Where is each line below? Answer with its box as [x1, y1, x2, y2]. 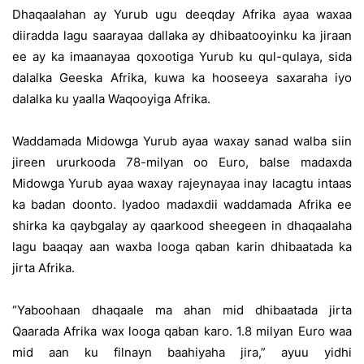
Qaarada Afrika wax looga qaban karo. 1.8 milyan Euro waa [12, 323, 352, 339]
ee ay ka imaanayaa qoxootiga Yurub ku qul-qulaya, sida [12, 49, 352, 64]
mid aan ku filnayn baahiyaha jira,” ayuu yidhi [12, 344, 352, 360]
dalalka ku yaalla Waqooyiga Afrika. [12, 91, 210, 106]
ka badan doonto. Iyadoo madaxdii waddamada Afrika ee [12, 197, 352, 212]
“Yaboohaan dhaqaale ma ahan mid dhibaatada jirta [12, 302, 352, 318]
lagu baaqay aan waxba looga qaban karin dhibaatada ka [12, 239, 352, 254]
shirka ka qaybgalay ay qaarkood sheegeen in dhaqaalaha [12, 218, 352, 233]
